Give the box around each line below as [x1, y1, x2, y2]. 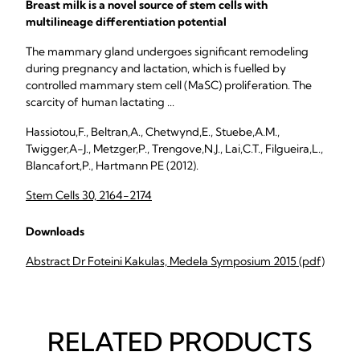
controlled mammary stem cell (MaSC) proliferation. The [26, 78, 312, 92]
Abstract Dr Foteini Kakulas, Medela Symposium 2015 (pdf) [26, 254, 325, 268]
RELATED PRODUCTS [47, 325, 313, 358]
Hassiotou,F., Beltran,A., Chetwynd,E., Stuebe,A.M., [26, 125, 280, 139]
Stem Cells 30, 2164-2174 [26, 188, 152, 202]
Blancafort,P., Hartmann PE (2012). [26, 158, 198, 173]
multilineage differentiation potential [26, 14, 227, 29]
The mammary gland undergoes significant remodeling [26, 44, 309, 59]
